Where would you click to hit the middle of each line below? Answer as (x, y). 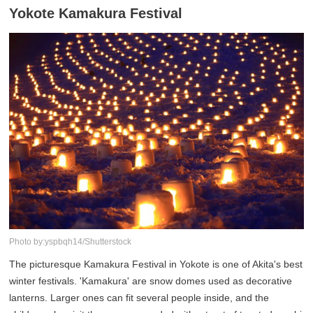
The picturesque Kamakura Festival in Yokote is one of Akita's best (156, 264)
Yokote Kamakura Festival (96, 13)
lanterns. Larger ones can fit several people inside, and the (139, 297)
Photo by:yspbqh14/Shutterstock (71, 241)
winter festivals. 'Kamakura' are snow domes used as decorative (151, 281)
